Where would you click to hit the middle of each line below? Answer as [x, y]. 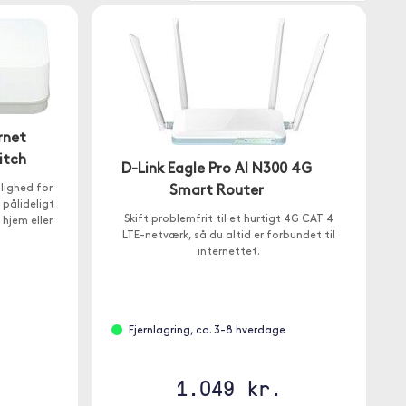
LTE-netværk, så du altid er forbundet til [228, 236]
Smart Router [217, 191]
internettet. [228, 252]
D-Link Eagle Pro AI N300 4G [217, 169]
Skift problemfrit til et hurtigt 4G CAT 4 [228, 219]
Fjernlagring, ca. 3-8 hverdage [207, 331]
